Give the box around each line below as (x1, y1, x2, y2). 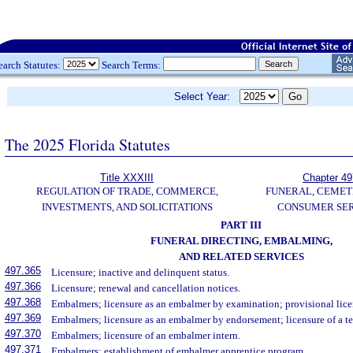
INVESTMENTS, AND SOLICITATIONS (41, 201, 213, 213)
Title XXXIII (100, 172, 154, 184)
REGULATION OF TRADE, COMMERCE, (35, 185, 218, 197)
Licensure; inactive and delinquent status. (51, 266, 230, 278)
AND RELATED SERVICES (178, 251, 304, 262)
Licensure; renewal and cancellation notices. (51, 282, 241, 294)
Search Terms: (99, 58, 163, 71)
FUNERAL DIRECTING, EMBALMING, (150, 235, 333, 247)
